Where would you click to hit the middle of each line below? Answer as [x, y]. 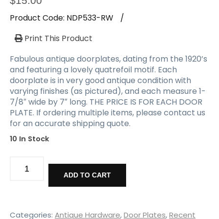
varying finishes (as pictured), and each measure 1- [108, 91]
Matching [27, 161]
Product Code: [38, 18]
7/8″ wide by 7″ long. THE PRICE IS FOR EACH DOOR [106, 102]
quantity [25, 204]
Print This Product [57, 38]
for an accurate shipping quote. [70, 123]
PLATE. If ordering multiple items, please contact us [108, 112]
